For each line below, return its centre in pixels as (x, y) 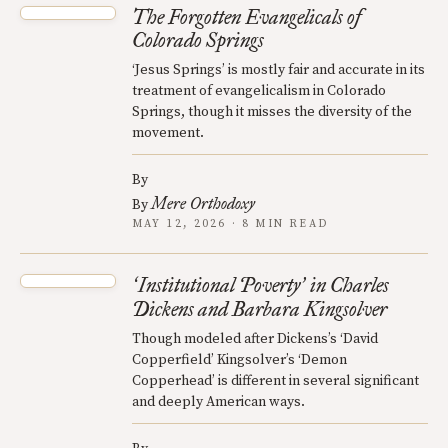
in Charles (347, 284)
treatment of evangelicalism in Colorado (259, 90)
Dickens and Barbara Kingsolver (259, 308)
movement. (168, 132)
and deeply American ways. (218, 401)
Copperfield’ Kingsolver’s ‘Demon (239, 359)
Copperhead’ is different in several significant (275, 380)
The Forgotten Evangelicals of (247, 16)
